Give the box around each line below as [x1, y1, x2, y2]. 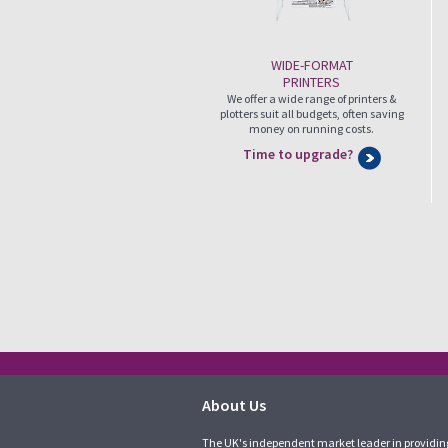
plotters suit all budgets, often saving [219, 106, 404, 121]
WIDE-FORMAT [270, 56, 353, 74]
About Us [202, 395, 266, 415]
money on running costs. [249, 121, 374, 136]
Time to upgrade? [242, 145, 353, 163]
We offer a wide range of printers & [227, 91, 396, 106]
